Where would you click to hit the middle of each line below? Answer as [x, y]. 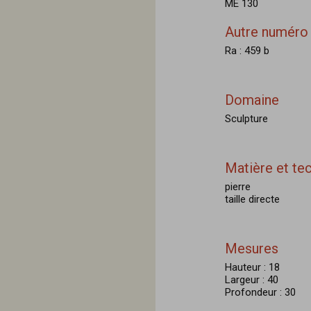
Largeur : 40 [252, 280]
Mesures [252, 249]
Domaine [252, 100]
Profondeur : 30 [260, 292]
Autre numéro [267, 32]
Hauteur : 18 [252, 267]
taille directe [252, 199]
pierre [238, 187]
